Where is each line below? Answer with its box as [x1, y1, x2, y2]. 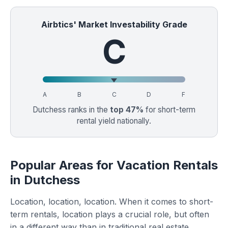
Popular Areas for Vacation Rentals [10, 158, 218, 173]
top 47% [110, 105, 144, 115]
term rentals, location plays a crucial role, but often [10, 209, 209, 219]
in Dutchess [10, 173, 80, 187]
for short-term [144, 105, 195, 115]
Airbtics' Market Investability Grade [41, 19, 187, 30]
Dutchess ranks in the [33, 105, 110, 115]
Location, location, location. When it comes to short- [10, 196, 213, 207]
